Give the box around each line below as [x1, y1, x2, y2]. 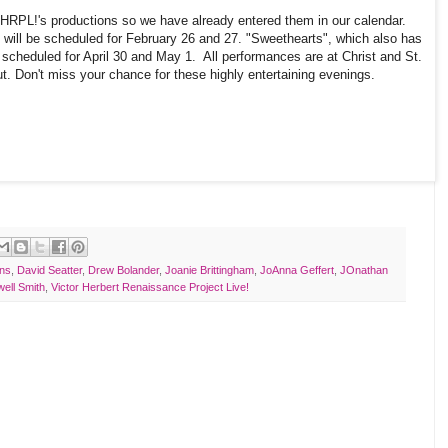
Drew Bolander [88, 264, 159, 277]
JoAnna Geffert [260, 264, 334, 277]
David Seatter [17, 264, 82, 277]
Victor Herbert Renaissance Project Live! [51, 281, 249, 294]
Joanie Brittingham [165, 264, 254, 277]
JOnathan [340, 264, 388, 277]
